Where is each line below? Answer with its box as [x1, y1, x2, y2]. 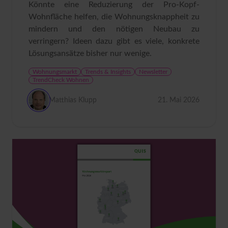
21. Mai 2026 [158, 96, 199, 104]
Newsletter [139, 68, 167, 75]
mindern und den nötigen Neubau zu [28, 24, 199, 33]
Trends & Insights [85, 68, 131, 75]
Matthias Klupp [49, 96, 97, 104]
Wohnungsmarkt [33, 68, 77, 75]
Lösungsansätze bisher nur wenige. [28, 49, 152, 58]
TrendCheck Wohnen [33, 76, 89, 83]
